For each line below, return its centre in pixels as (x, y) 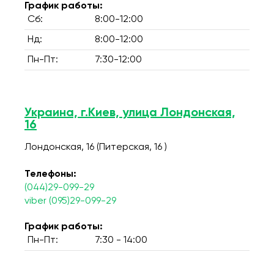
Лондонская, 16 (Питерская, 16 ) (96, 147)
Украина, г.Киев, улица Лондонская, (130, 113)
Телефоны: (50, 174)
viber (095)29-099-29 (70, 201)
